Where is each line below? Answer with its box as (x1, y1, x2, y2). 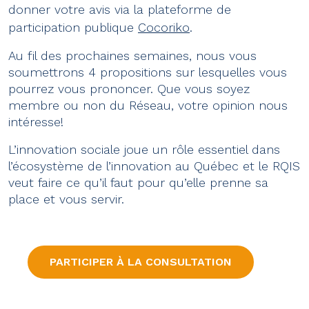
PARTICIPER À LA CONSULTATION (50, 255, 232, 268)
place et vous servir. (8, 192, 124, 206)
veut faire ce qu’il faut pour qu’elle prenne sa (8, 175, 268, 190)
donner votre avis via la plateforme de (8, 2, 231, 17)
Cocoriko (138, 20, 190, 34)
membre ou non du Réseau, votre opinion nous (8, 98, 288, 112)
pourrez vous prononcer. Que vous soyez (8, 81, 250, 96)
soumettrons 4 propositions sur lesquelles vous (8, 65, 287, 79)
